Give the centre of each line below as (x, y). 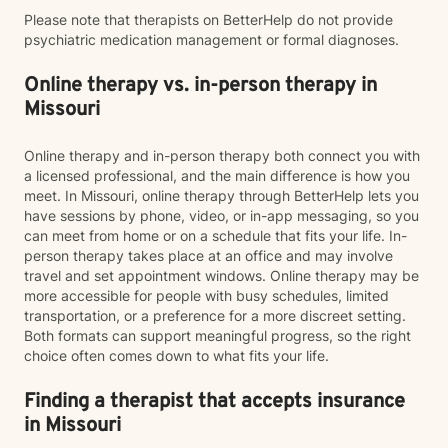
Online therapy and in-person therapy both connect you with (222, 155)
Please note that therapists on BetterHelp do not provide (208, 19)
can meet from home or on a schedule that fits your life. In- (215, 235)
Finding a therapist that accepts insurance (214, 402)
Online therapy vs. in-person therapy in (200, 86)
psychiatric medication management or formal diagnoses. (211, 39)
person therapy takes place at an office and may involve (208, 255)
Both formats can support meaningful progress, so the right (217, 335)
